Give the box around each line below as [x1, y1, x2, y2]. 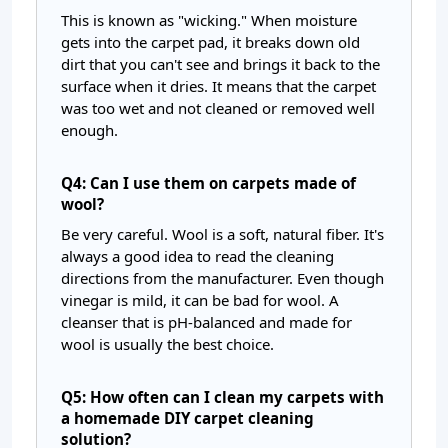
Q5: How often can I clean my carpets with [61, 387, 384, 407]
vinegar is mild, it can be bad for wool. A [61, 290, 339, 310]
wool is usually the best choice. [61, 334, 274, 354]
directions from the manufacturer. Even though [61, 268, 384, 288]
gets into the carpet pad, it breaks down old [61, 32, 360, 52]
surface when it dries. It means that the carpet [61, 76, 376, 96]
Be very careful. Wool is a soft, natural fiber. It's [61, 224, 384, 244]
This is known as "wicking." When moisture [61, 10, 357, 30]
